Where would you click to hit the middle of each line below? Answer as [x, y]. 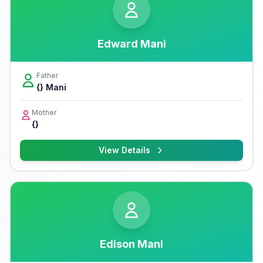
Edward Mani [131, 44]
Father [47, 75]
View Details [124, 150]
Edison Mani [131, 244]
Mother [44, 112]
